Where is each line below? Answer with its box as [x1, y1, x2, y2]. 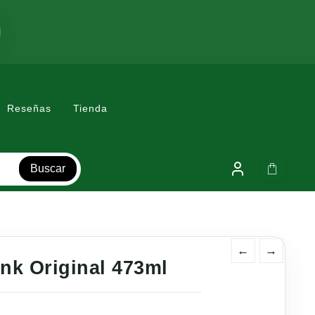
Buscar [30, 162, 65, 175]
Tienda [73, 103, 108, 114]
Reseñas [7, 103, 51, 114]
